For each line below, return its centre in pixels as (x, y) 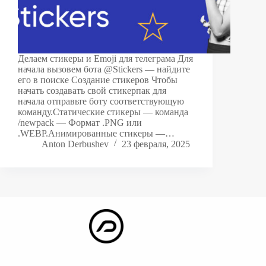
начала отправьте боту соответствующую (101, 101)
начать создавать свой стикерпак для (92, 90)
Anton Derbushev (75, 144)
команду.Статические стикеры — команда (103, 112)
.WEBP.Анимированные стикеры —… (96, 133)
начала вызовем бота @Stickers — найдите (104, 69)
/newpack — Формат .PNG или (80, 122)
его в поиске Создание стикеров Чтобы (98, 80)
